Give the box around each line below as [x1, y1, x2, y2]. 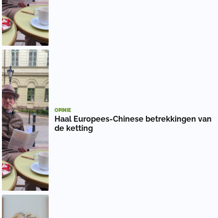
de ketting [54, 124, 93, 133]
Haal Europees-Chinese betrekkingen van [54, 114, 212, 124]
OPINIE [54, 108, 71, 113]
